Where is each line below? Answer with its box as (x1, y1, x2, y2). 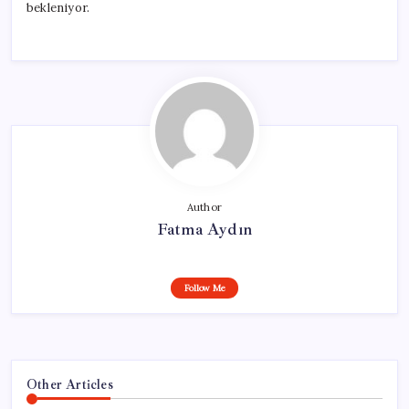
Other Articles (26, 375, 113, 393)
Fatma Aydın (156, 218, 253, 239)
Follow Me (184, 281, 225, 294)
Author (186, 200, 223, 214)
